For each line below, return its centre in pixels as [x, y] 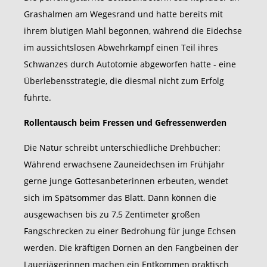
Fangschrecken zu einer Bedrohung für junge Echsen [130, 231]
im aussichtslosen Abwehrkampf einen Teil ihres [121, 48]
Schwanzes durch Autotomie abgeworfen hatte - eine [130, 64]
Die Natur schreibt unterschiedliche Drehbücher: [122, 148]
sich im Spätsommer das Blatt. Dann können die [120, 198]
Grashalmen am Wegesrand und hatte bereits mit [123, 14]
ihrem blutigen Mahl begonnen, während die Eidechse [133, 31]
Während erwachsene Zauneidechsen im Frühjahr [124, 164]
